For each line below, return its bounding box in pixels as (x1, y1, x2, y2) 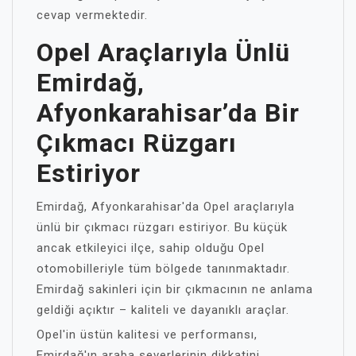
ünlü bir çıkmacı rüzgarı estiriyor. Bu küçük (37, 219, 288, 234)
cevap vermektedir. (37, 7, 148, 22)
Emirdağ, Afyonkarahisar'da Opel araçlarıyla (37, 199, 295, 214)
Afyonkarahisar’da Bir (37, 97, 300, 128)
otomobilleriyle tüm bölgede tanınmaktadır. (37, 261, 290, 276)
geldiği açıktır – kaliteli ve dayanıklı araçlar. (37, 302, 289, 317)
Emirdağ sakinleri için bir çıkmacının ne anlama (37, 281, 313, 296)
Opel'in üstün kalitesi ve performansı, (37, 327, 257, 342)
